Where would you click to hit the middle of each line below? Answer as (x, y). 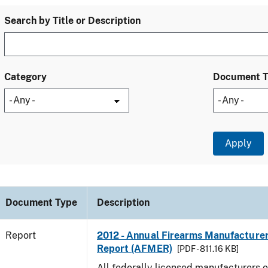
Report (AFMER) (135, 249)
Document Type (41, 202)
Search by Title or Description (72, 21)
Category (25, 77)
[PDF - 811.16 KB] (208, 249)
